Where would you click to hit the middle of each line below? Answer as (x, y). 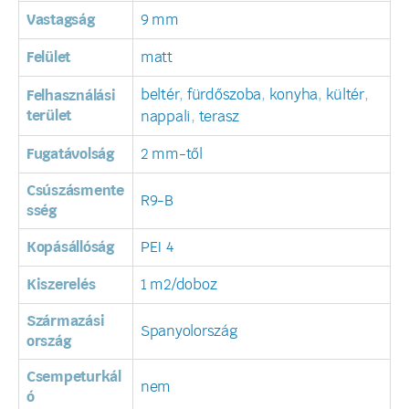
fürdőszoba (224, 95)
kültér (345, 95)
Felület (49, 58)
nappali (166, 117)
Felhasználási (71, 96)
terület (49, 116)
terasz (219, 117)
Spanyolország (189, 331)
